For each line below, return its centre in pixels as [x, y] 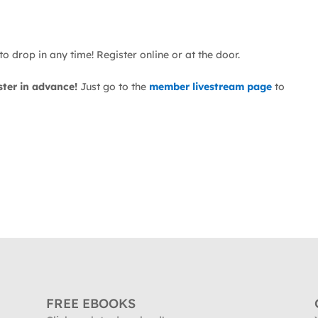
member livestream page [210, 87]
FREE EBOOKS [91, 303]
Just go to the [113, 87]
